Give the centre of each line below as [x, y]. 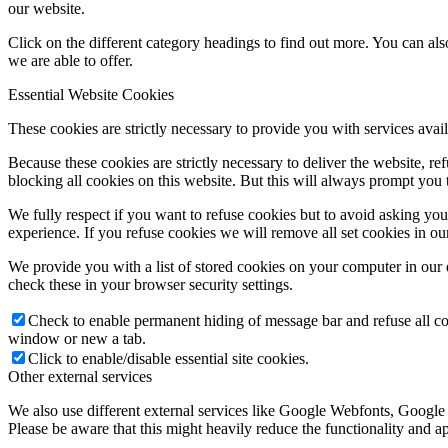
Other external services [80, 377]
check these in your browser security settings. [150, 285]
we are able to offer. [70, 61]
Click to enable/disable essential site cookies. [168, 359]
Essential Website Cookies [91, 95]
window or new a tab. [77, 339]
